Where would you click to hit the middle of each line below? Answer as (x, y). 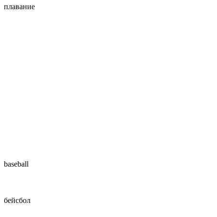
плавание (19, 7)
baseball (16, 164)
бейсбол (17, 200)
